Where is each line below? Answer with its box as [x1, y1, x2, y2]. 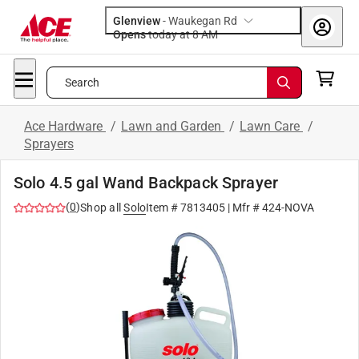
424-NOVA [262, 201, 315, 214]
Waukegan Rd [168, 14, 237, 27]
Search [64, 76, 100, 89]
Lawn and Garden [121, 119, 224, 134]
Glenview [113, 14, 160, 27]
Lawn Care [240, 119, 303, 134]
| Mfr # [225, 201, 263, 214]
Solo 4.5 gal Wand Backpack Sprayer [14, 173, 279, 192]
